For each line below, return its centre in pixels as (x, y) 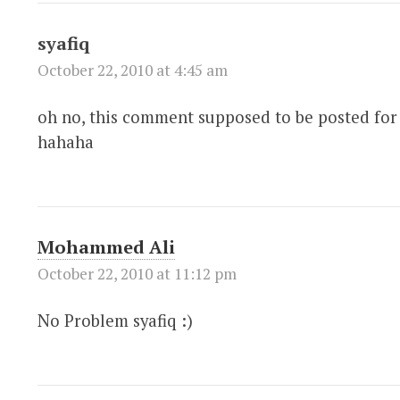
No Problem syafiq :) (115, 320)
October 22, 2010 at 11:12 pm (137, 273)
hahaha (65, 142)
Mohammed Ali (106, 246)
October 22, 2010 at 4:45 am (132, 70)
